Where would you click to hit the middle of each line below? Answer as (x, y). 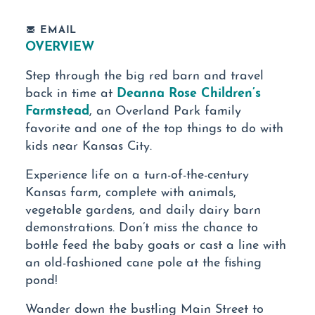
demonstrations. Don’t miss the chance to (142, 226)
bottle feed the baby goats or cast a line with (156, 243)
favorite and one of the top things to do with (154, 127)
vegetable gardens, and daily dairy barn (143, 208)
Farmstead (57, 109)
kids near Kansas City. (89, 144)
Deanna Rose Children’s (189, 91)
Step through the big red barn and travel (144, 74)
